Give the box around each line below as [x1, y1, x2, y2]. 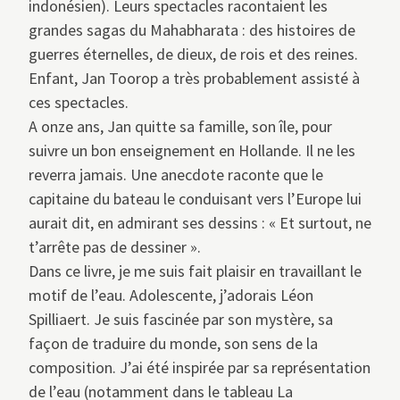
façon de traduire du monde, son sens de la [29, 333, 318, 354]
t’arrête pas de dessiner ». [29, 237, 201, 258]
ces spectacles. [29, 92, 129, 113]
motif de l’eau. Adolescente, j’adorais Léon [29, 285, 313, 306]
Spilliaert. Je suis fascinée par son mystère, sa [29, 309, 333, 330]
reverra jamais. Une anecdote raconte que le [29, 164, 323, 186]
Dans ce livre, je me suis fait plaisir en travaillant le [29, 261, 362, 282]
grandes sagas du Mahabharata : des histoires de [29, 20, 355, 41]
